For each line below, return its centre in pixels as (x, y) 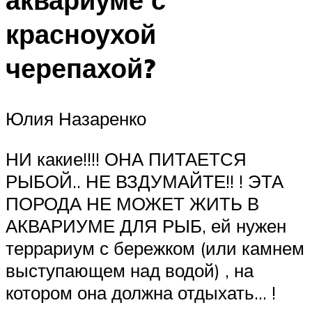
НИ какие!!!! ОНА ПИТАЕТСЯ (126, 158)
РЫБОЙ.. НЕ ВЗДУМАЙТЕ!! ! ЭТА (145, 181)
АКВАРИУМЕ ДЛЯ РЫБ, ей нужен (146, 225)
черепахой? (80, 68)
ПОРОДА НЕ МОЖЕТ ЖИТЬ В (132, 203)
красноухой (81, 34)
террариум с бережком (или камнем (155, 248)
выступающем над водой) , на (130, 270)
